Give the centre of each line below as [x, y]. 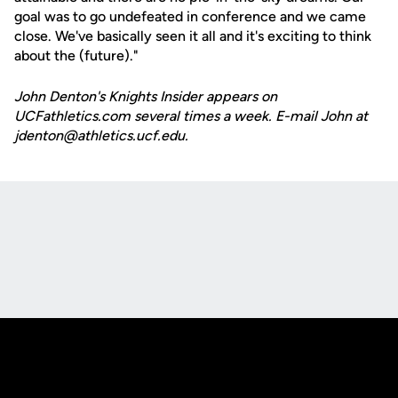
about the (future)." [76, 56]
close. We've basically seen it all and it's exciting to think [193, 36]
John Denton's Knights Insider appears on [146, 96]
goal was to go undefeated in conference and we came [190, 16]
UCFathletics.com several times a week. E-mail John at [191, 116]
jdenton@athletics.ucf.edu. [101, 135]
